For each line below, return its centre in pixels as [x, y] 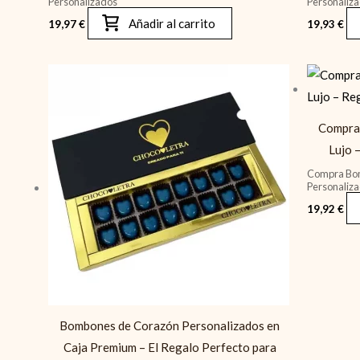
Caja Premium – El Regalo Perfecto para [170, 348]
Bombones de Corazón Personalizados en [170, 326]
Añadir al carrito [172, 23]
